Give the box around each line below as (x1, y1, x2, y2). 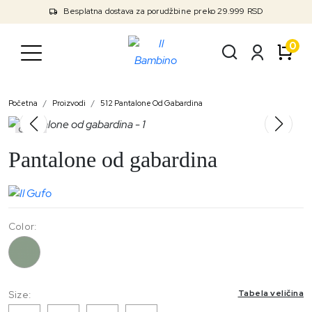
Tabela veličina (237, 287, 304, 299)
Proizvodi (52, 98, 86, 108)
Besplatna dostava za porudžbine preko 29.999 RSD (61, 6, 263, 17)
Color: (8, 219, 37, 233)
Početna (8, 98, 38, 108)
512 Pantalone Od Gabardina (100, 98, 203, 108)
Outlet (19, 124, 43, 135)
